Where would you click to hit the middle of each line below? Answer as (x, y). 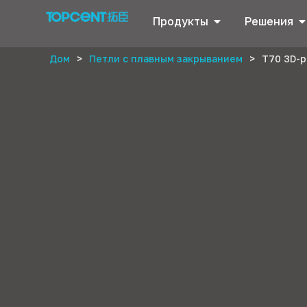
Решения (269, 21)
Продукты (180, 21)
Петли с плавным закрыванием (166, 58)
